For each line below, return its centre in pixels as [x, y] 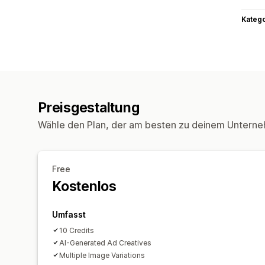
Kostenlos [84, 186]
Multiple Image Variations [102, 255]
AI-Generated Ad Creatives [105, 243]
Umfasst [69, 214]
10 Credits [77, 230]
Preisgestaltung [89, 107]
